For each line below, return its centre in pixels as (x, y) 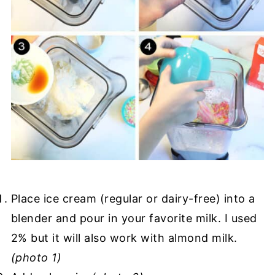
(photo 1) (36, 258)
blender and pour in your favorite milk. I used (134, 218)
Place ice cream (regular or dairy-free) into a (133, 199)
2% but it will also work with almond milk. (124, 238)
